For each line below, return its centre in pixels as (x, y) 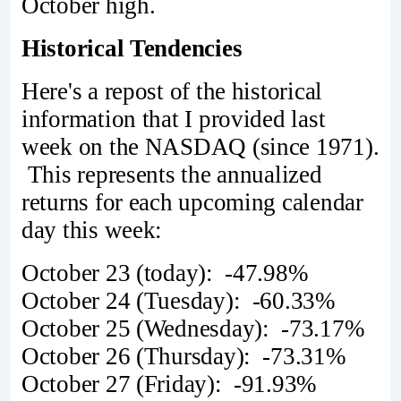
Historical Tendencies (132, 49)
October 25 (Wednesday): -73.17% (193, 328)
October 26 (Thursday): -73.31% (183, 356)
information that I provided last (174, 119)
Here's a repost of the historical (172, 91)
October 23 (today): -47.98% (165, 273)
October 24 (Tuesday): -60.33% (178, 300)
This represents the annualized (172, 174)
